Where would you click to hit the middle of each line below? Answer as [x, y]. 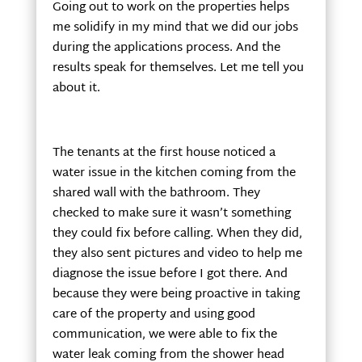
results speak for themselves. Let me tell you [178, 68]
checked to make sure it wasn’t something [171, 213]
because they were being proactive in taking [176, 294]
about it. [76, 88]
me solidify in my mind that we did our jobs [175, 27]
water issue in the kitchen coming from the [174, 173]
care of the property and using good [154, 314]
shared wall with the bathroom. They [156, 193]
